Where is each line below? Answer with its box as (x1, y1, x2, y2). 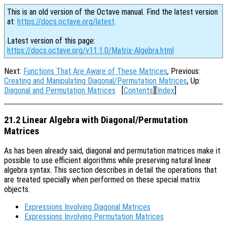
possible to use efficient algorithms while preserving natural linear (4, 156, 211, 166)
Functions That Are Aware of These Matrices (23, 66, 167, 76)
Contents (124, 86, 153, 95)
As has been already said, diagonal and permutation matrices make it (4, 146, 220, 156)
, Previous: (167, 66, 200, 76)
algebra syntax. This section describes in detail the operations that (4, 165, 217, 175)
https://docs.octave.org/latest (17, 17, 115, 26)
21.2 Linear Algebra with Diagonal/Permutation (4, 114, 188, 126)
